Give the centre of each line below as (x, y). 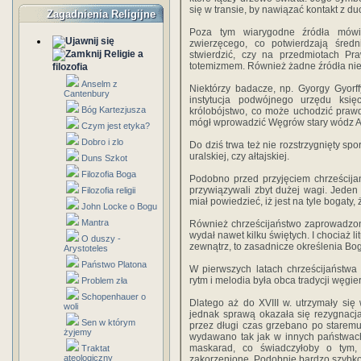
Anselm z (100, 84)
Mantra (95, 222)
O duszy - (101, 239)
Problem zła (104, 280)
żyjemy (78, 332)
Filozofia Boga (109, 174)
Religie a (124, 54)
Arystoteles (86, 248)
